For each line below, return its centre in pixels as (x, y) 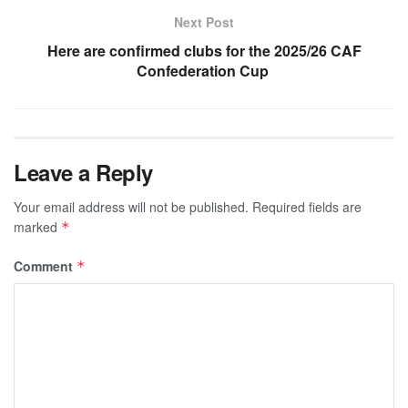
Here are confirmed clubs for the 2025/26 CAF (204, 50)
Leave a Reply (83, 172)
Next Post (204, 21)
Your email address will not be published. (131, 206)
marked (37, 226)
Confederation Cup (204, 70)
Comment (45, 265)
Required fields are (307, 206)
